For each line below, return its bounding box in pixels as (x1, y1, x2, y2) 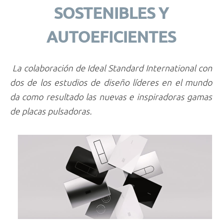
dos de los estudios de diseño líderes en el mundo (10, 76, 212, 88)
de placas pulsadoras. (10, 105, 94, 116)
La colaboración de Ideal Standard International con (12, 61, 213, 73)
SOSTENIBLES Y (54, 3, 168, 22)
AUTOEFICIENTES (46, 27, 176, 46)
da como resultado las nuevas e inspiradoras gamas (10, 90, 212, 102)
